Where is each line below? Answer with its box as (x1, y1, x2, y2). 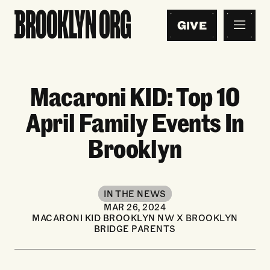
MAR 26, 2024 (104, 201, 166, 213)
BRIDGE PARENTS (93, 222, 176, 234)
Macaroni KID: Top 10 (30, 78, 240, 113)
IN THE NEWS (104, 187, 166, 199)
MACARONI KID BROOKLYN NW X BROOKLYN (32, 212, 238, 224)
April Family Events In (26, 104, 244, 139)
